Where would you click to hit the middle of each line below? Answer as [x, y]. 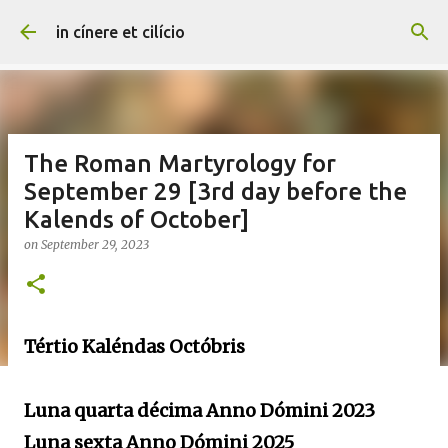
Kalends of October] [136, 219]
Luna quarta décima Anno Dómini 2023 [199, 410]
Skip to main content [224, 25]
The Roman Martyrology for [180, 163]
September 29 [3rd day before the [215, 191]
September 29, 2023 [95, 244]
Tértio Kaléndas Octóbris [136, 346]
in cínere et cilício [120, 32]
